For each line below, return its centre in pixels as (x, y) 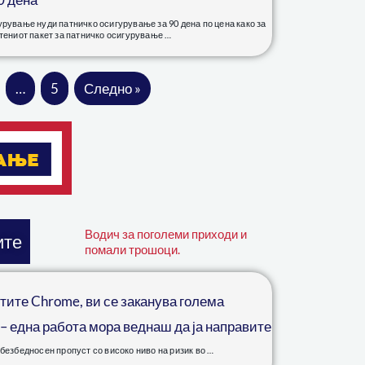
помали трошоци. (132, 249)
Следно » (112, 88)
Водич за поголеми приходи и (165, 233)
